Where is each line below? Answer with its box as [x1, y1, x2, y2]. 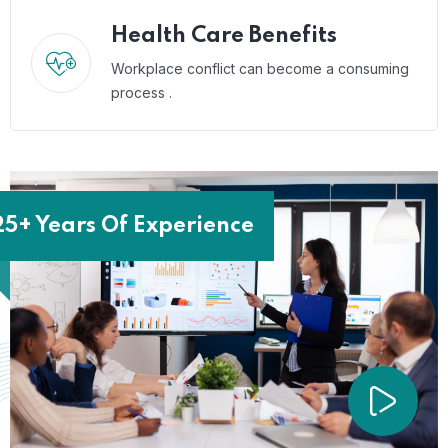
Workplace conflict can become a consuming [111, 60, 409, 77]
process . [111, 84, 172, 101]
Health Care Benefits [111, 25, 337, 47]
